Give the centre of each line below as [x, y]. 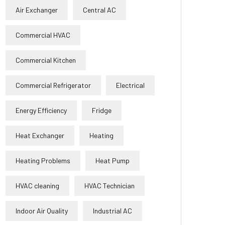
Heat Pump [113, 160]
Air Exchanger [37, 10]
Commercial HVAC [43, 35]
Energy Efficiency [41, 110]
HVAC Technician [109, 186]
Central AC [99, 10]
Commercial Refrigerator [53, 85]
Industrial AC [113, 211]
